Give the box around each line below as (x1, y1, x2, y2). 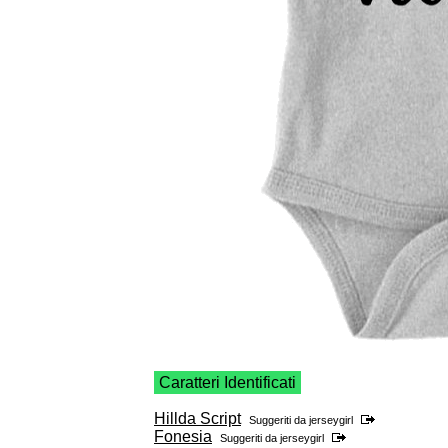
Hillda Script (154, 410, 241, 428)
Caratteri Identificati (159, 374, 296, 392)
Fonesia (154, 428, 212, 446)
